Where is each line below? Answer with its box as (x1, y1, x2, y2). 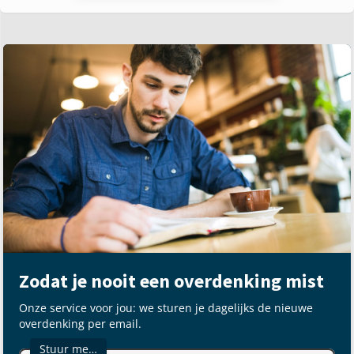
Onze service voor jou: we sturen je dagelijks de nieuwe (19, 299, 313, 315)
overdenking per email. (19, 315, 141, 331)
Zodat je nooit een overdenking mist (19, 268, 324, 293)
